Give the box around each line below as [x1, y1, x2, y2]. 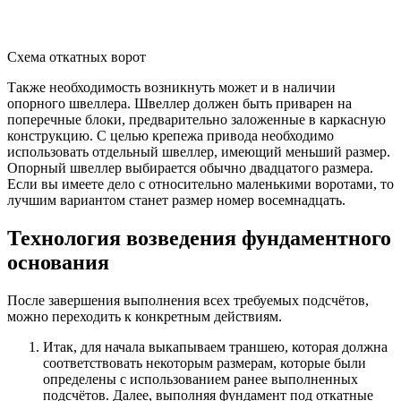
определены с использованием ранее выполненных [43, 371, 358, 388]
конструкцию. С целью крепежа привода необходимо [7, 128, 334, 144]
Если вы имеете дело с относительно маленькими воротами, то [7, 176, 394, 192]
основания [7, 251, 109, 275]
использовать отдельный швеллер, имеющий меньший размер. [7, 144, 390, 160]
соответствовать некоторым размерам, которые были [43, 355, 366, 371]
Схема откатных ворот [7, 49, 146, 65]
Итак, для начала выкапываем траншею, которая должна [43, 339, 388, 355]
